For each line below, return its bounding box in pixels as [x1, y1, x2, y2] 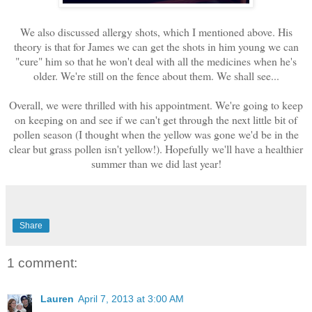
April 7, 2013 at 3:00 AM [78, 293, 184, 305]
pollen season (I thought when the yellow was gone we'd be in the [13, 126, 299, 141]
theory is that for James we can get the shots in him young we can [13, 38, 299, 54]
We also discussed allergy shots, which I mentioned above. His [19, 24, 292, 39]
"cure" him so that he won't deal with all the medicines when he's [15, 53, 297, 68]
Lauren [40, 293, 74, 305]
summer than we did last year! [91, 155, 221, 171]
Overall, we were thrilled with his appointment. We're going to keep [9, 97, 303, 112]
